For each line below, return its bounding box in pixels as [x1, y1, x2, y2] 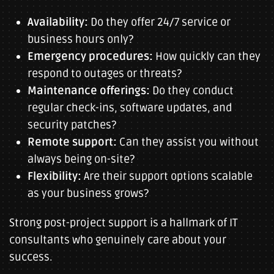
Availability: [28, 15, 88, 29]
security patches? [28, 118, 116, 131]
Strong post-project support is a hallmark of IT [9, 216, 238, 229]
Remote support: [28, 135, 117, 149]
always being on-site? [28, 152, 135, 166]
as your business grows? [28, 187, 149, 200]
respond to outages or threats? [28, 67, 182, 80]
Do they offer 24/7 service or [88, 15, 231, 29]
